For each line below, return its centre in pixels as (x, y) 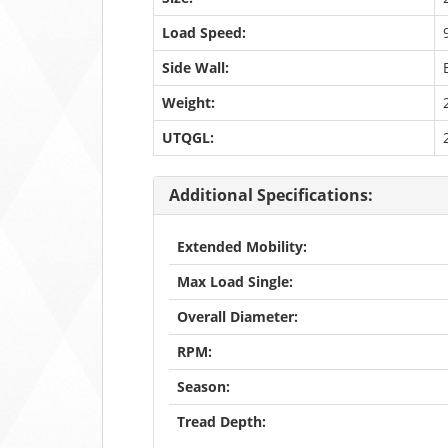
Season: (203, 386)
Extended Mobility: (242, 246)
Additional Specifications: (271, 195)
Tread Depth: (221, 421)
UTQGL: (188, 137)
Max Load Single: (235, 281)
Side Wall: (195, 67)
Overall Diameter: (237, 316)
